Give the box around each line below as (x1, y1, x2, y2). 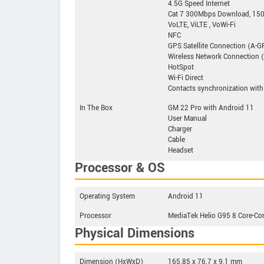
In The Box (80, 103, 113, 113)
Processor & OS (75, 158, 165, 177)
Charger (168, 124, 192, 134)
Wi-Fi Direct (168, 72, 203, 83)
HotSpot (168, 62, 194, 72)
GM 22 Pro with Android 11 (168, 103, 254, 113)
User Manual (168, 113, 207, 124)
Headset (168, 145, 193, 156)
